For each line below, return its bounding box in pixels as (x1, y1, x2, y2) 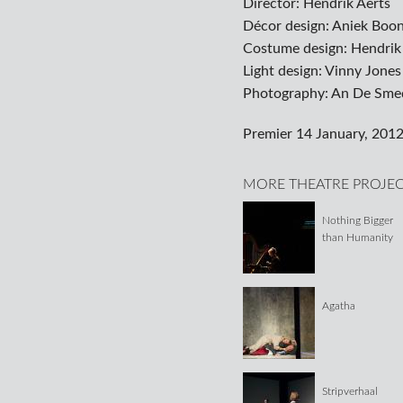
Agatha (322, 300, 356, 312)
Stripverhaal (322, 386, 379, 398)
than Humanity (322, 232, 394, 244)
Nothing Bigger (322, 215, 394, 227)
